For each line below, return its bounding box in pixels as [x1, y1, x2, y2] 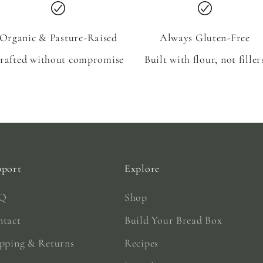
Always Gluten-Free [159, 31, 250, 44]
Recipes [124, 236, 159, 249]
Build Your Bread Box [124, 213, 222, 227]
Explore [124, 161, 160, 175]
